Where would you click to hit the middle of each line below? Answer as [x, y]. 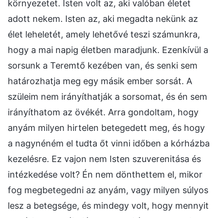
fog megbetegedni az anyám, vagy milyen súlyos [108, 190]
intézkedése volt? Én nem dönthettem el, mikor [105, 174]
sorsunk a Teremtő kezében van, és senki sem [103, 65]
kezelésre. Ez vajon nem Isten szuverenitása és [104, 159]
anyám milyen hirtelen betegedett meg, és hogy [106, 127]
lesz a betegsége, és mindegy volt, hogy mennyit [108, 205]
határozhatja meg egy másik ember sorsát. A [100, 81]
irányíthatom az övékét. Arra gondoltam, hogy [103, 112]
